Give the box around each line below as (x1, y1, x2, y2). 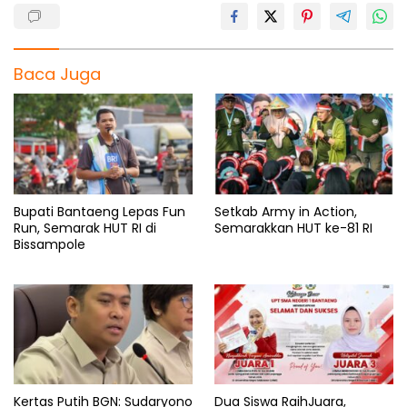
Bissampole (14, 234, 85, 253)
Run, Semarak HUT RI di (14, 218, 156, 237)
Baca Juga (14, 63, 101, 86)
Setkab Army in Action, (214, 202, 357, 221)
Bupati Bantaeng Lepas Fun (14, 202, 185, 221)
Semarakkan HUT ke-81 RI (214, 218, 372, 237)
